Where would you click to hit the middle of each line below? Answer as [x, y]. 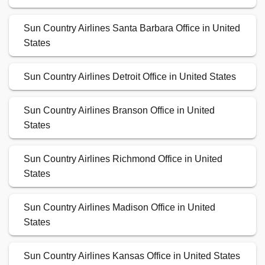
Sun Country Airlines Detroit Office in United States [130, 77]
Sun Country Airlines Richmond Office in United [123, 159]
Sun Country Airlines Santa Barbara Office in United [132, 28]
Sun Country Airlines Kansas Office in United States [132, 256]
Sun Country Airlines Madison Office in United [119, 208]
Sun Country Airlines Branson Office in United [119, 111]
